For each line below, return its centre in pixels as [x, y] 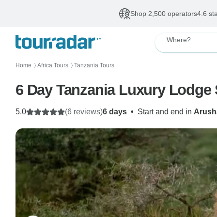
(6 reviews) [84, 112]
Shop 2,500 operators [163, 14]
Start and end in [166, 112]
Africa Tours [53, 65]
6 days [115, 112]
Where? [178, 40]
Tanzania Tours [94, 65]
